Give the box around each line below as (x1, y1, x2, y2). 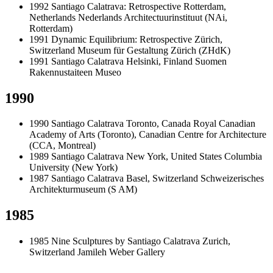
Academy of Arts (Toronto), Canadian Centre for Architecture (29, 129, 266, 140)
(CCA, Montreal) (29, 140, 96, 151)
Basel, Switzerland (126, 173, 198, 184)
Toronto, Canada (126, 118, 191, 129)
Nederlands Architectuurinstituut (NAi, (78, 12, 227, 23)
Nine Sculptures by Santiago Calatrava (51, 236, 200, 247)
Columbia (224, 151, 262, 162)
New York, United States (126, 151, 222, 162)
